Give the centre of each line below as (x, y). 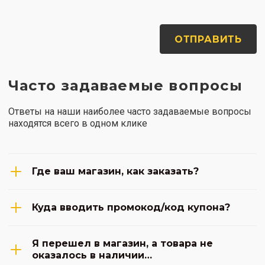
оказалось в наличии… (92, 255)
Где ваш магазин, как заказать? (115, 171)
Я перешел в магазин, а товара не (122, 243)
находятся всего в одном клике (78, 123)
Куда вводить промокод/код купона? (131, 207)
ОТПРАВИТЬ (208, 39)
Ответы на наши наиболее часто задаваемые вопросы (130, 112)
